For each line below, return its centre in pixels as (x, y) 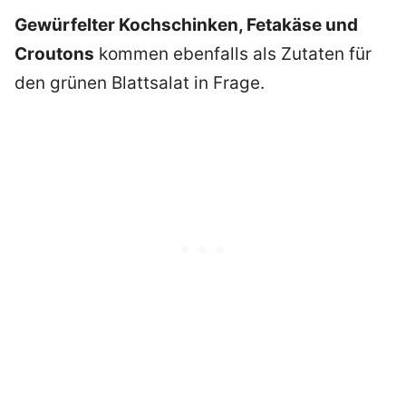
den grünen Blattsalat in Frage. (140, 82)
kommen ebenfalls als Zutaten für (233, 53)
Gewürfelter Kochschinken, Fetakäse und (186, 24)
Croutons (54, 53)
